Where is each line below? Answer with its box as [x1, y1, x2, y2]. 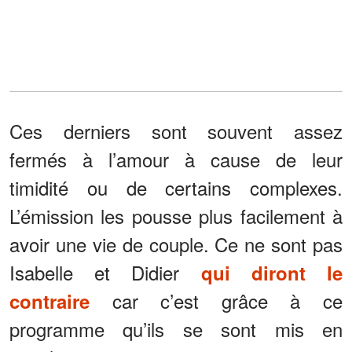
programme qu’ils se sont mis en [9, 314, 343, 343]
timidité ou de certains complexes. [9, 173, 343, 201]
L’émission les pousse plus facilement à [9, 201, 343, 229]
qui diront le [200, 258, 343, 286]
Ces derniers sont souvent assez [9, 116, 343, 145]
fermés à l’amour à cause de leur [9, 145, 343, 173]
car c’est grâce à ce [90, 286, 343, 314]
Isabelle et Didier [9, 258, 201, 286]
